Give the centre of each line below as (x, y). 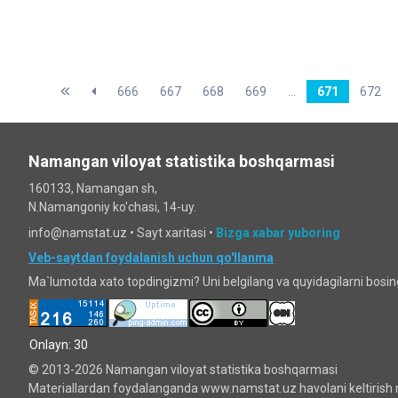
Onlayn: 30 (59, 345)
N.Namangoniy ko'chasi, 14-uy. (112, 207)
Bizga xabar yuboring (278, 233)
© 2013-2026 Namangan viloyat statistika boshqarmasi (183, 370)
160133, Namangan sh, (93, 189)
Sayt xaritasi (171, 233)
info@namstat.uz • (83, 233)
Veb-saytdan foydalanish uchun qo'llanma (151, 258)
